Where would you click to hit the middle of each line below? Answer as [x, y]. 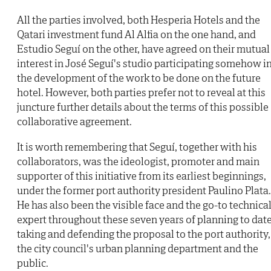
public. [33, 263]
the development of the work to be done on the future [139, 77]
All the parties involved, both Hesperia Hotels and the [139, 19]
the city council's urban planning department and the [138, 248]
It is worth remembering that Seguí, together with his [137, 146]
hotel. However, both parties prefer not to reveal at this [141, 92]
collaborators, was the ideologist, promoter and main [138, 161]
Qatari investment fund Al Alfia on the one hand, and [136, 34]
